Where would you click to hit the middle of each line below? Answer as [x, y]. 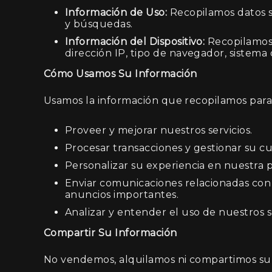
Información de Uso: [116, 12]
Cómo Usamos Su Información [121, 74]
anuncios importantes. [122, 195]
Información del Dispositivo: [135, 42]
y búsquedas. [99, 24]
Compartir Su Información [110, 233]
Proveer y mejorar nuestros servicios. [159, 130]
